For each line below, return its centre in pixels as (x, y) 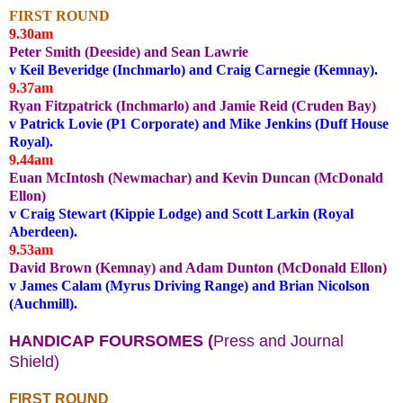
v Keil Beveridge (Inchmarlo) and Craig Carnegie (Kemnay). (193, 69)
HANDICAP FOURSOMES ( (111, 340)
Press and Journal (278, 340)
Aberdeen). (43, 231)
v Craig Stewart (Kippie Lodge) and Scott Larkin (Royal (181, 213)
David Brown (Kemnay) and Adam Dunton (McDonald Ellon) (198, 267)
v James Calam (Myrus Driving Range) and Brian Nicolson (189, 285)
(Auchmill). (43, 303)
